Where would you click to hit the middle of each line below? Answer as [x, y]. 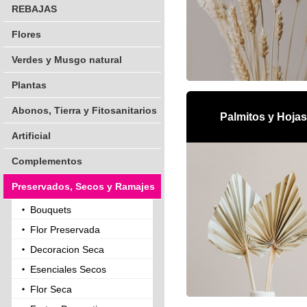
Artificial [31, 136]
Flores [26, 34]
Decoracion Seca [67, 249]
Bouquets [51, 210]
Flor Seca [51, 289]
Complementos [47, 161]
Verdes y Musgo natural [67, 60]
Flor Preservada [65, 230]
